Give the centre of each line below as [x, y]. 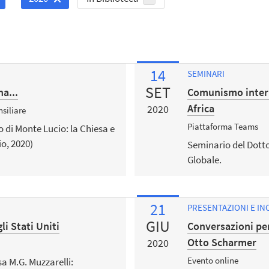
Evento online [213, 260]
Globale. [204, 159]
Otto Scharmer [222, 242]
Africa [201, 109]
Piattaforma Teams [222, 126]
